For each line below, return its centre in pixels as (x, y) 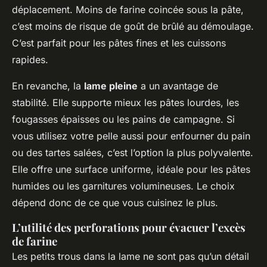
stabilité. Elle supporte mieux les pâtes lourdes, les (125, 102)
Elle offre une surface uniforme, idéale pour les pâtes (131, 169)
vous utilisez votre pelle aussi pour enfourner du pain (131, 136)
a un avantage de (178, 86)
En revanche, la (48, 86)
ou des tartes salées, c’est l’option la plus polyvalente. (133, 152)
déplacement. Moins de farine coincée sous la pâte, (128, 9)
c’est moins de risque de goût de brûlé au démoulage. (133, 26)
